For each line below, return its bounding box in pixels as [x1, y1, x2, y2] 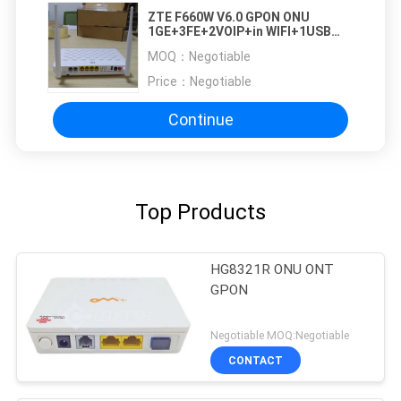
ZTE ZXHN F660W [148, 38, 251, 53]
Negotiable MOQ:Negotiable [210, 328, 350, 342]
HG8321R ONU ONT [210, 260, 335, 277]
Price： [148, 73, 190, 89]
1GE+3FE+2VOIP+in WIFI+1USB [148, 23, 331, 38]
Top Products [135, 199, 266, 225]
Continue [167, 110, 234, 130]
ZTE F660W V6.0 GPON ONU [148, 9, 310, 24]
